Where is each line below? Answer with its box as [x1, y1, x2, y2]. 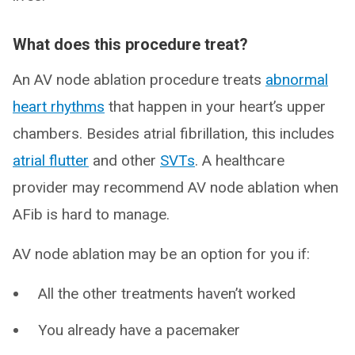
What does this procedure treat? [13, 35, 248, 55]
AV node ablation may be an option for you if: [13, 245, 310, 264]
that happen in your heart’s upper [105, 97, 326, 116]
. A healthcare [195, 151, 284, 170]
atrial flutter [13, 151, 89, 170]
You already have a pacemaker [38, 321, 240, 340]
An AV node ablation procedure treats [13, 71, 265, 90]
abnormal [265, 71, 328, 90]
